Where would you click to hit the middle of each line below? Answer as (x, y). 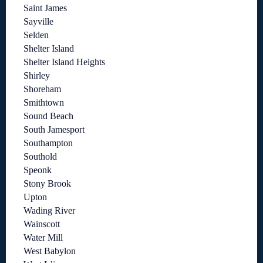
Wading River (49, 211)
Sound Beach (48, 116)
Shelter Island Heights (64, 62)
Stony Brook (47, 184)
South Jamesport (54, 130)
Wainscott (42, 224)
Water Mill (43, 238)
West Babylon (50, 251)
